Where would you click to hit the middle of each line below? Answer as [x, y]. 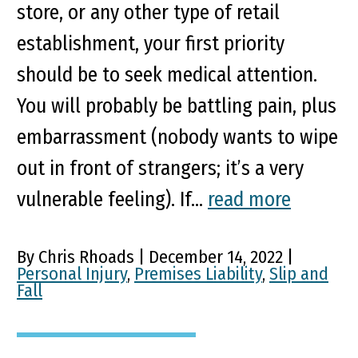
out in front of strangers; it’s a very [160, 169]
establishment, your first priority [151, 44]
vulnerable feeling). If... [112, 200]
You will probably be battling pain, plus [177, 106]
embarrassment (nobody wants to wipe [177, 137]
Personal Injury [72, 274]
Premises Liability [198, 274]
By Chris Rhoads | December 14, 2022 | [155, 257]
